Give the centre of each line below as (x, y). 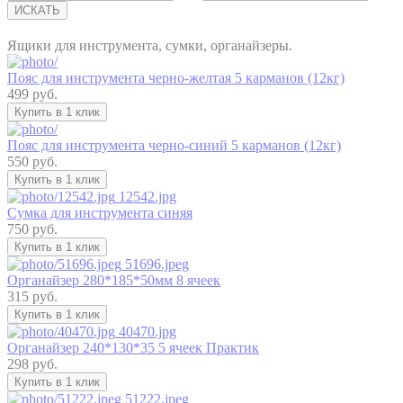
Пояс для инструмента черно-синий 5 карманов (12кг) (174, 145)
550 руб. (32, 161)
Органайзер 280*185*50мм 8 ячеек (114, 280)
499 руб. (32, 94)
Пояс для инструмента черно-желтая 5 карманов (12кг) (176, 77)
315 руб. (32, 296)
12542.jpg (146, 196)
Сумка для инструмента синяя (100, 212)
